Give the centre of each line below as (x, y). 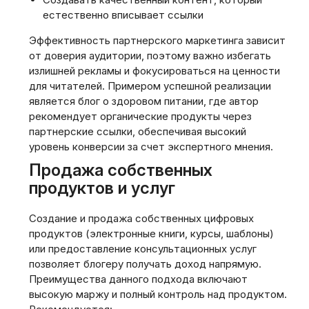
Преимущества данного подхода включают (138, 279)
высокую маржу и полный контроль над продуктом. (158, 294)
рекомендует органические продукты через (140, 116)
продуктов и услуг (102, 188)
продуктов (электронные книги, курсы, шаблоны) (151, 233)
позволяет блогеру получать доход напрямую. (145, 264)
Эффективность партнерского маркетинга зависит (157, 40)
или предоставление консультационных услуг (143, 249)
